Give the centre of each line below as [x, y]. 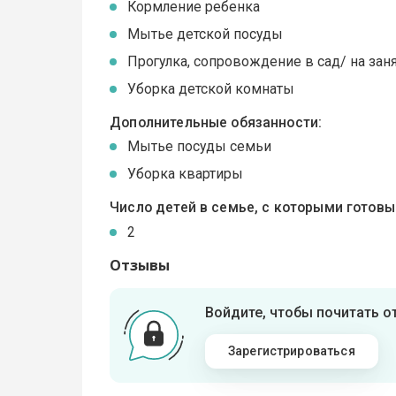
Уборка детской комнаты [211, 88]
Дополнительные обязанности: [216, 122]
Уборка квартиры [186, 174]
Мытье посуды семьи [200, 147]
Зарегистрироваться [291, 350]
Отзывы [140, 265]
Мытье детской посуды [206, 34]
